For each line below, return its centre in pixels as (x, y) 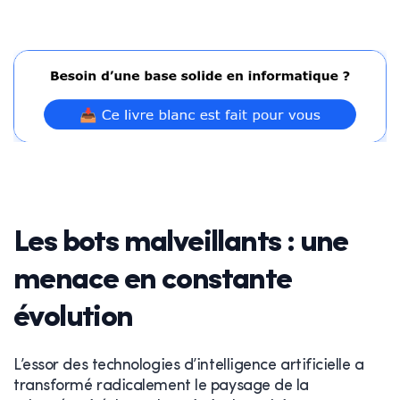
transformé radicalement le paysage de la (161, 386)
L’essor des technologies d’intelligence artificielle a (189, 365)
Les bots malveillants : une (181, 243)
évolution (73, 318)
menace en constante (153, 280)
